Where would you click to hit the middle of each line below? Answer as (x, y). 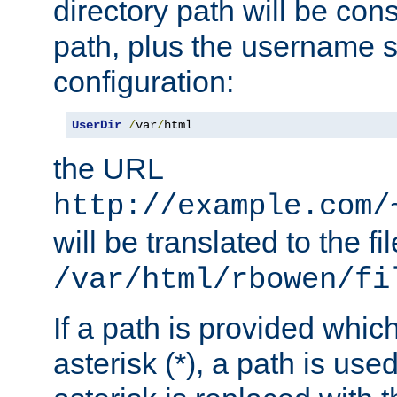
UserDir (97, 125)
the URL (108, 169)
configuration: (144, 82)
